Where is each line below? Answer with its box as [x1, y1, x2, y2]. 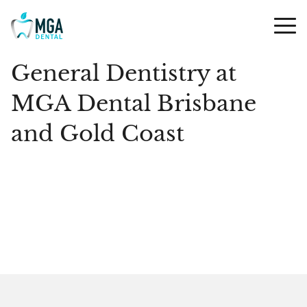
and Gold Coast [11, 120, 184, 147]
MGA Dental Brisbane [11, 90, 256, 117]
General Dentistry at [11, 60, 236, 87]
